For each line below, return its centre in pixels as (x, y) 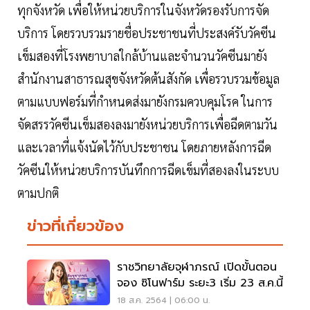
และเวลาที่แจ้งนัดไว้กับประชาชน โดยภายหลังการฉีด (144, 147)
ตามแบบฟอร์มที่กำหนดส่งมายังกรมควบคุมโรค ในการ (145, 102)
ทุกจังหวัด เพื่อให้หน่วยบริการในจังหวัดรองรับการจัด (143, 10)
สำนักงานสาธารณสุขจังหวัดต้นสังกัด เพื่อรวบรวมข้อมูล (148, 79)
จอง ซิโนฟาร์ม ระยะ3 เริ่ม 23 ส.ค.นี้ (200, 283)
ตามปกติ (38, 193)
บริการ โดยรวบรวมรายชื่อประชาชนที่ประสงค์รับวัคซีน (147, 33)
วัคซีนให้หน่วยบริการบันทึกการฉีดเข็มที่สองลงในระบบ (148, 170)
